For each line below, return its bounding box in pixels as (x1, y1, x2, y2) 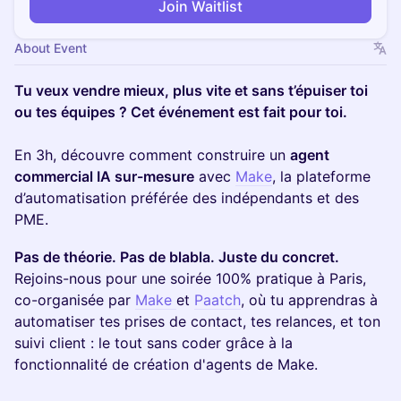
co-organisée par (14, 291, 135, 309)
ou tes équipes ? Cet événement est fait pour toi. (14, 103, 347, 121)
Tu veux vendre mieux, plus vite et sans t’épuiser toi (14, 81, 368, 99)
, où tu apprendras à (241, 291, 378, 309)
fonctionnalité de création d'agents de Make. (14, 355, 318, 373)
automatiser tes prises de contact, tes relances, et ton (14, 312, 380, 330)
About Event (14, 40, 87, 55)
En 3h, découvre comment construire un (14, 146, 290, 164)
